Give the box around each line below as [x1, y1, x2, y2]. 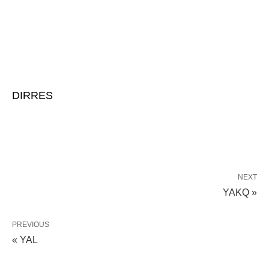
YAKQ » [223, 187, 257, 198]
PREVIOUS [12, 220, 49, 229]
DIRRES [12, 89, 53, 101]
